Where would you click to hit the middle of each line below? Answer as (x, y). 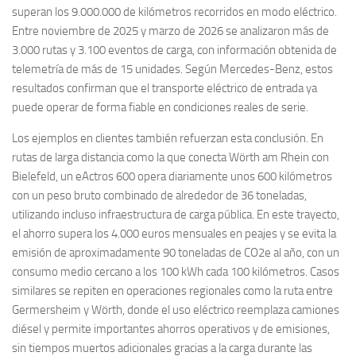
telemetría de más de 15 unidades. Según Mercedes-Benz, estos (172, 70)
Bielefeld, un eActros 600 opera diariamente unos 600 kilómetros (172, 177)
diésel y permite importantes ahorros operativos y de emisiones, (171, 329)
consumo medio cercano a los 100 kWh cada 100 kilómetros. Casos (176, 272)
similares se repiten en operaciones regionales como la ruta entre (172, 291)
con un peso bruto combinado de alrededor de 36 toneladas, (159, 196)
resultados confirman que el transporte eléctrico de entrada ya (164, 89)
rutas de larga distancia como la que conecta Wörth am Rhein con (170, 158)
